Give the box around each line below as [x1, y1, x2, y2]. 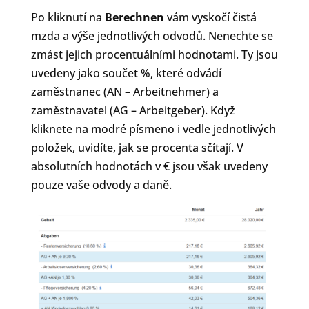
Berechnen [104, 10, 167, 26]
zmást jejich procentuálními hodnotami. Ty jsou [30, 47, 278, 63]
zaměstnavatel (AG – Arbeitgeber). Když [30, 103, 235, 119]
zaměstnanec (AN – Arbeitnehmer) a [30, 84, 219, 100]
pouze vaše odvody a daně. [30, 177, 172, 193]
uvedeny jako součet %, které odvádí [30, 66, 221, 81]
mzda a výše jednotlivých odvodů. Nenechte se [30, 28, 273, 44]
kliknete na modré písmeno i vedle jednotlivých [30, 121, 276, 137]
